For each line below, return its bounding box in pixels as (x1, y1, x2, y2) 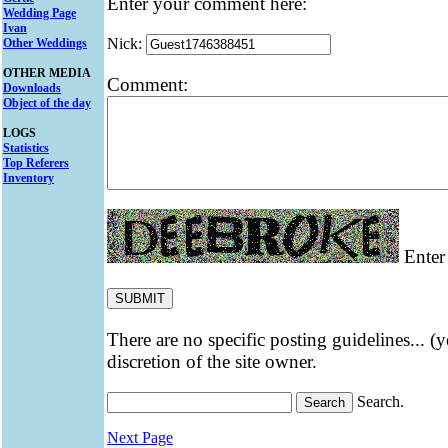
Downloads (3, 81, 61, 95)
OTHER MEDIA (3, 66, 91, 80)
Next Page (107, 428, 173, 446)
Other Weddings (3, 36, 87, 50)
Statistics (3, 141, 49, 155)
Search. (353, 392, 404, 410)
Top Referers (3, 156, 69, 170)
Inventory (3, 171, 54, 185)
